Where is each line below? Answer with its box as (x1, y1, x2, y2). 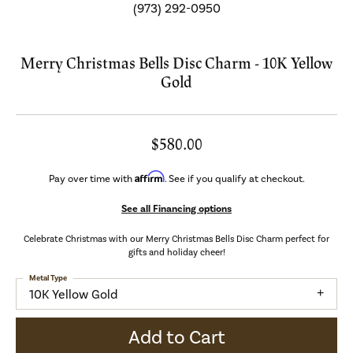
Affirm (134, 169, 165, 183)
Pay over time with (48, 172, 135, 184)
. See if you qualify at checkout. (164, 172, 305, 184)
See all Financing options (121, 202, 232, 215)
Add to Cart (128, 326, 225, 349)
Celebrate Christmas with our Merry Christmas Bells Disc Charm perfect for (24, 232, 329, 244)
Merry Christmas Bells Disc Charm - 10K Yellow (20, 53, 333, 73)
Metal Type (29, 273, 67, 283)
